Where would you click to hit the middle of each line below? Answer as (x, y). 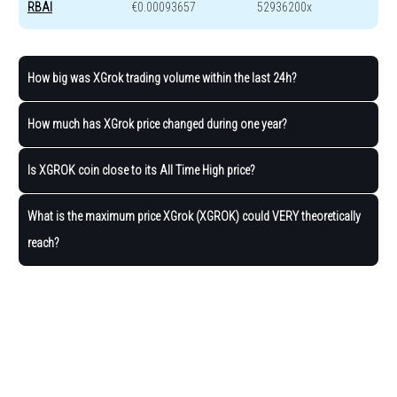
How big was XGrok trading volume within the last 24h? (162, 78)
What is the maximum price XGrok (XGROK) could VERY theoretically (194, 217)
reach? (43, 243)
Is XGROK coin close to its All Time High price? (141, 171)
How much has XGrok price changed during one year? (157, 125)
